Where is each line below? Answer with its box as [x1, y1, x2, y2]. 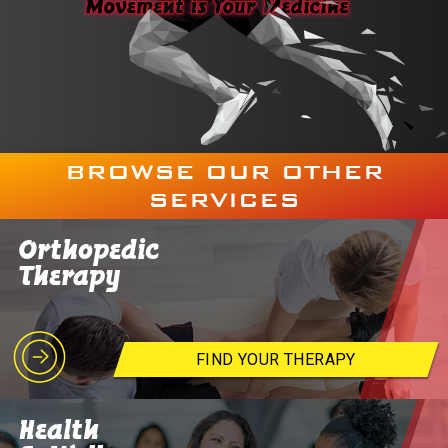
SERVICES [148, 185, 300, 214]
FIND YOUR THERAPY [196, 350, 357, 370]
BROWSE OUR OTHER [64, 157, 384, 186]
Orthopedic [19, 233, 160, 267]
